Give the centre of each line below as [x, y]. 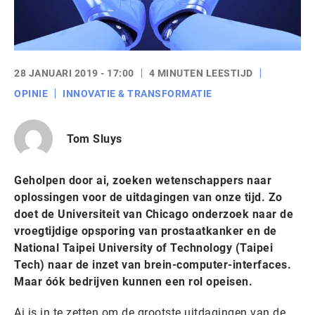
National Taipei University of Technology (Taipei [143, 248]
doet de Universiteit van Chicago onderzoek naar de [154, 214]
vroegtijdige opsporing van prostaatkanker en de [146, 231]
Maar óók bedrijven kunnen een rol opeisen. [133, 282]
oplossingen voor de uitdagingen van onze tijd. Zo [148, 197]
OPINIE [31, 94]
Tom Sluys [95, 139]
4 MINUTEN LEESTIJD [201, 73]
